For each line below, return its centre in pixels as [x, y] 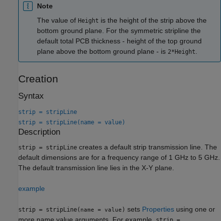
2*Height [182, 52]
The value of [57, 20]
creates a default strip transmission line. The [147, 147]
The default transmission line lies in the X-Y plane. [96, 168]
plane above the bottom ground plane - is [102, 51]
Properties [158, 209]
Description [39, 132]
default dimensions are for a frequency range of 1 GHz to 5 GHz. [119, 158]
